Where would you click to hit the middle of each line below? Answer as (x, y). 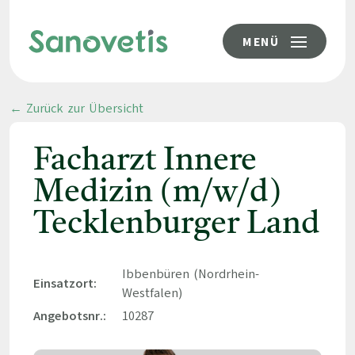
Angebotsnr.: (69, 316)
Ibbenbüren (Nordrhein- (190, 274)
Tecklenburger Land (176, 225)
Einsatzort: (65, 284)
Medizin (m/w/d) (157, 193)
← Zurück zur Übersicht (76, 109)
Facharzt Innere (145, 162)
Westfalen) (152, 293)
